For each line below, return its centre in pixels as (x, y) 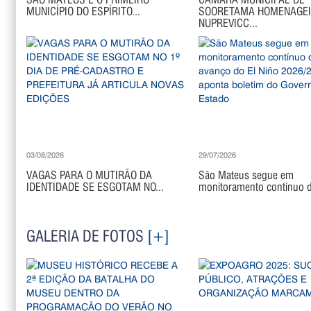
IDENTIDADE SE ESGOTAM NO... (95, 187)
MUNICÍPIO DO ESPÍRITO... (84, 11)
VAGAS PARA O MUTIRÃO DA (90, 175)
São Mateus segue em (246, 175)
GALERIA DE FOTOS (87, 236)
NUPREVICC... (228, 23)
